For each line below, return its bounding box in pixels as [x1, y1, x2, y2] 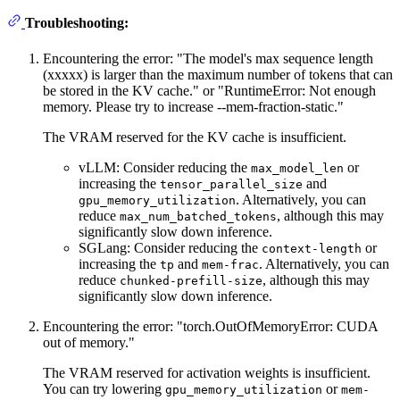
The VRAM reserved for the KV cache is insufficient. [43, 129, 346, 145]
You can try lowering [43, 380, 165, 396]
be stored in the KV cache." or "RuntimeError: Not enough [43, 82, 376, 98]
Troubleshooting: [25, 15, 129, 31]
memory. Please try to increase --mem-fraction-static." [43, 98, 344, 114]
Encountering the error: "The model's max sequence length [43, 50, 373, 66]
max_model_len [251, 161, 344, 175]
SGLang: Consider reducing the [79, 239, 262, 255]
